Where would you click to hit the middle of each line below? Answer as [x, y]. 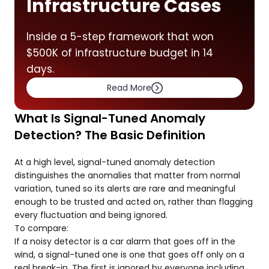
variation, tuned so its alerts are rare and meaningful [125, 189]
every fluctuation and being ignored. [91, 215]
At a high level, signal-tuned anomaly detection [115, 162]
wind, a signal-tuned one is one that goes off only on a [129, 255]
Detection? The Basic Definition [110, 135]
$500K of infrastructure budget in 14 [120, 53]
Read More [129, 88]
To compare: [41, 228]
